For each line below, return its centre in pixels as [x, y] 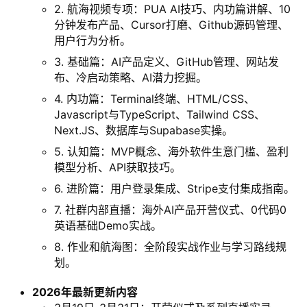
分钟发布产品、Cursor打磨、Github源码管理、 [171, 25]
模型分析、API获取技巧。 [118, 168]
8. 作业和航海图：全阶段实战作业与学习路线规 [170, 247]
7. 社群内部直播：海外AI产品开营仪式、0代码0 [170, 210]
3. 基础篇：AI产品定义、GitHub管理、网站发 [167, 62]
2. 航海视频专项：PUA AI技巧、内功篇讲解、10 [172, 9]
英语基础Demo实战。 [108, 226]
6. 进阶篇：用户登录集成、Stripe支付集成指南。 [174, 189]
